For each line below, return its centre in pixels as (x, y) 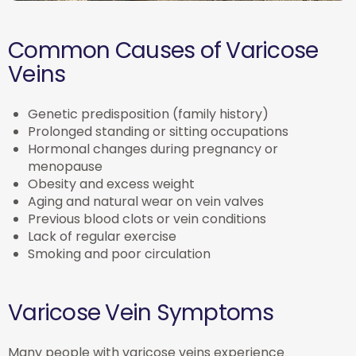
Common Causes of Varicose (163, 51)
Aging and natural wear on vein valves (146, 202)
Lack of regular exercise (102, 237)
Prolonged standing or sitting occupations (158, 132)
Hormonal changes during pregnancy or (153, 149)
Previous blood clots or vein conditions (147, 219)
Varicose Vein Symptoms (141, 313)
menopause (65, 167)
